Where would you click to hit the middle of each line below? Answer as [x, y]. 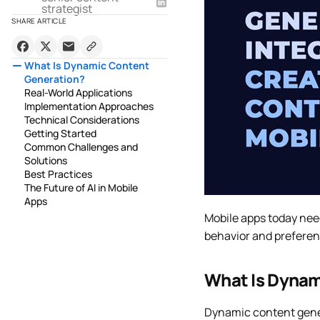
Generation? [55, 79]
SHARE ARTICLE [39, 20]
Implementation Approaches [89, 106]
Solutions [46, 160]
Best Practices [58, 174]
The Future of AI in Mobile [81, 187]
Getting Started [60, 133]
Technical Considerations [82, 119]
